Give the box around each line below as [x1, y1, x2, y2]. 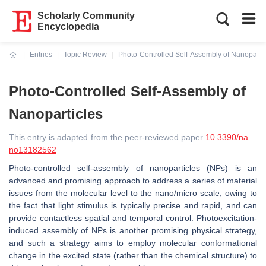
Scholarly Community [37, 11, 135, 21]
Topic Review [64, 50, 107, 59]
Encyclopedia [37, 21, 100, 31]
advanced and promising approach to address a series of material [9, 176, 257, 185]
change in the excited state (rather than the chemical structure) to [9, 251, 257, 260]
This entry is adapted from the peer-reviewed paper [9, 132, 205, 142]
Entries [30, 50, 52, 59]
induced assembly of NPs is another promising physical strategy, [9, 226, 257, 235]
